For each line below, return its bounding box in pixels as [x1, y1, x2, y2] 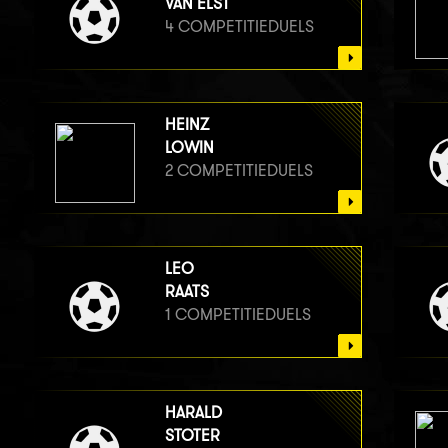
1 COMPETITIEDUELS [164, 304, 311, 324]
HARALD [164, 402, 222, 422]
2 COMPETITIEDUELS [164, 160, 313, 180]
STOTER [164, 425, 220, 445]
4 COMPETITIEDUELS [164, 16, 314, 36]
